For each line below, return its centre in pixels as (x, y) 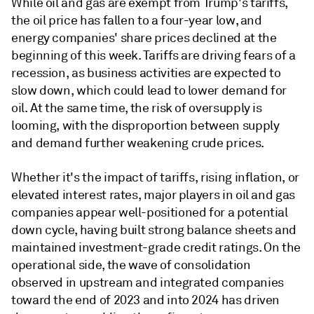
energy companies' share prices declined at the (144, 38)
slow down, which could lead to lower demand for (149, 90)
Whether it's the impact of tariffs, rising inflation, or (155, 177)
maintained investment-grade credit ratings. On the (156, 247)
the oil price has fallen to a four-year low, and (137, 20)
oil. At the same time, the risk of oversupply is (137, 108)
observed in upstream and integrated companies (148, 282)
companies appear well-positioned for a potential (150, 212)
